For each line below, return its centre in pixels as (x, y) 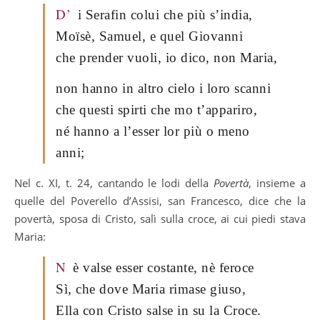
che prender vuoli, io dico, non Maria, (166, 57)
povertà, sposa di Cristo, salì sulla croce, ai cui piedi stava (160, 218)
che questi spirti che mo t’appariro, (156, 109)
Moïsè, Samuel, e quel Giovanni (149, 36)
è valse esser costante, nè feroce (164, 267)
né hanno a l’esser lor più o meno (153, 131)
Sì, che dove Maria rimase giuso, (151, 289)
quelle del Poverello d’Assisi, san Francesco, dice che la (160, 200)
